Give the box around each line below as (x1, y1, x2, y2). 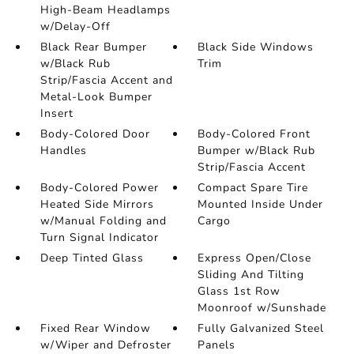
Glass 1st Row (198, 284, 281, 299)
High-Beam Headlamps (40, 2, 171, 17)
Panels (198, 337, 236, 352)
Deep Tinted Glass (40, 250, 144, 265)
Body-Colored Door (40, 126, 150, 141)
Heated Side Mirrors (40, 197, 154, 212)
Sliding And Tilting (198, 267, 305, 282)
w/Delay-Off (40, 19, 111, 34)
